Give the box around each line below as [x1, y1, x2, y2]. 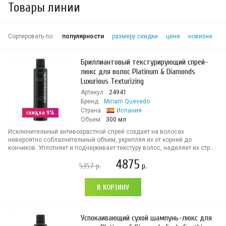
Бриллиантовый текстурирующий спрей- [81, 58, 208, 67]
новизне [188, 33, 212, 40]
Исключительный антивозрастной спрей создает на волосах [8, 128, 184, 135]
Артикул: [81, 89, 105, 96]
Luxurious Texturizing [81, 77, 144, 86]
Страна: [81, 107, 102, 114]
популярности [62, 33, 104, 40]
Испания [117, 107, 142, 114]
